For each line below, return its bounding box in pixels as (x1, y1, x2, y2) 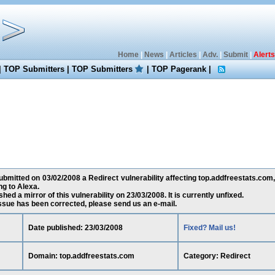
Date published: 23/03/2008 (28, 223, 123, 232)
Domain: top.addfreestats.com (28, 252, 134, 260)
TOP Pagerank (152, 64, 207, 74)
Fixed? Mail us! (183, 223, 236, 232)
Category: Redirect (183, 252, 250, 260)
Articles (169, 50, 197, 59)
